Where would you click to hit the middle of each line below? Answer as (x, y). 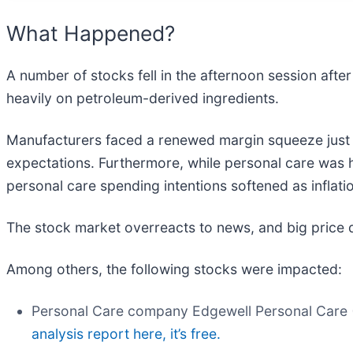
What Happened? (91, 33)
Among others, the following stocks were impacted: (174, 269)
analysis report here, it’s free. (126, 334)
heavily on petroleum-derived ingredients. (145, 98)
